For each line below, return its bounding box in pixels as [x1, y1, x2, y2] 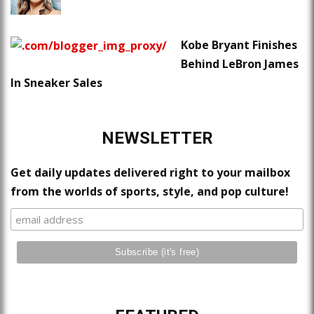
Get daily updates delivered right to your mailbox [11, 165, 290, 181]
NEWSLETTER [101, 128, 213, 149]
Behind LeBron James [181, 56, 299, 72]
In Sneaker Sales [11, 75, 102, 91]
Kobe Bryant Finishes [181, 37, 297, 53]
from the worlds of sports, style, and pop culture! [11, 184, 289, 200]
